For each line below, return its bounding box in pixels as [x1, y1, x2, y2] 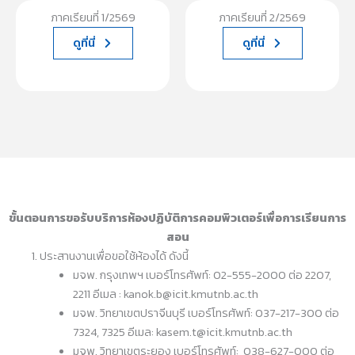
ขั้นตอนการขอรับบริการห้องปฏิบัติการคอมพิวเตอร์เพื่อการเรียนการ [9, 208, 346, 227]
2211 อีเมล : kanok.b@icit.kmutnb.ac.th [72, 284, 258, 303]
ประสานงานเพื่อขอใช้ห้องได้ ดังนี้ [40, 246, 189, 265]
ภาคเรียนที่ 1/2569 [50, 8, 136, 26]
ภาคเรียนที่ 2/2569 [219, 8, 306, 26]
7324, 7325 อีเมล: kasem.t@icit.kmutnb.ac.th [72, 323, 295, 341]
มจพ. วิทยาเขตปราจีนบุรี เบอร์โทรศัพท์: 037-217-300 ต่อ [72, 303, 339, 322]
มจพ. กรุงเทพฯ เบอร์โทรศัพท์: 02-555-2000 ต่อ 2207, [72, 265, 331, 284]
